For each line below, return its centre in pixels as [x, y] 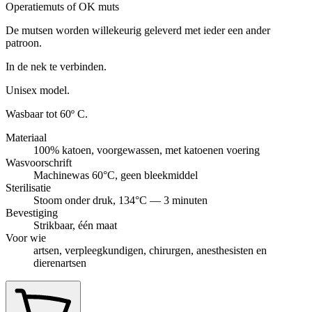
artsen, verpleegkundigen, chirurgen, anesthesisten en [150, 250]
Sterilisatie [28, 187]
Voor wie [26, 237]
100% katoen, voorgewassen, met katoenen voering [147, 150]
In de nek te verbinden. [56, 66]
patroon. [24, 42]
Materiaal [26, 137]
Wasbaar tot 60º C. [47, 114]
